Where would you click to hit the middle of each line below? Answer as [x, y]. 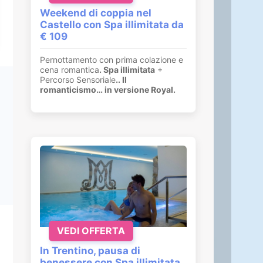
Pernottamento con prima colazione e [112, 59]
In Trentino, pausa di [90, 250]
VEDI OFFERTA [91, 230]
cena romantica [70, 69]
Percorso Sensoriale [78, 79]
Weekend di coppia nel [96, 13]
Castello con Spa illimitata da [112, 24]
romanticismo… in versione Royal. [108, 89]
